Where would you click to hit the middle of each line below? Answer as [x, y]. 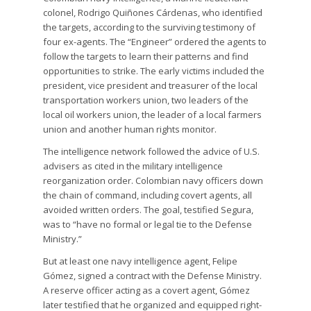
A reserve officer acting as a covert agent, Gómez [147, 291]
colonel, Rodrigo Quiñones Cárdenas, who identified [153, 13]
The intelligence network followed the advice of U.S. [152, 152]
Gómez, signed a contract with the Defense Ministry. [153, 276]
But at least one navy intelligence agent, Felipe [141, 261]
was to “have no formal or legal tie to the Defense [148, 225]
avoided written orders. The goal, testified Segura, [149, 210]
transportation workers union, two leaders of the [146, 100]
